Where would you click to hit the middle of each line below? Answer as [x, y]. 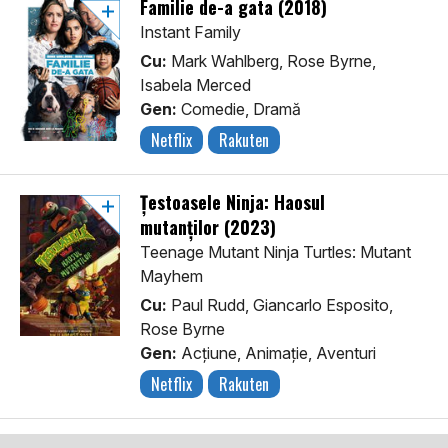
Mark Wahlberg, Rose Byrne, [271, 61]
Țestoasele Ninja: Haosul [232, 202]
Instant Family [190, 32]
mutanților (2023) [208, 227]
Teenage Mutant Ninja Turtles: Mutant [275, 252]
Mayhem [171, 276]
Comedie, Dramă [239, 109]
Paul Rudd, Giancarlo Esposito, [280, 305]
